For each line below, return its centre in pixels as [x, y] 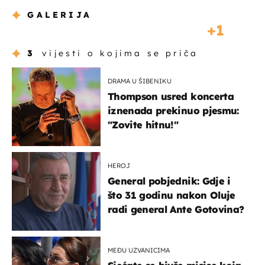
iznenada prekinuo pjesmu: [173, 111]
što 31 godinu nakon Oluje [172, 195]
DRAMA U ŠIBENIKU [140, 81]
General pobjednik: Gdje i [169, 181]
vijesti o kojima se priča [120, 54]
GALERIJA [60, 15]
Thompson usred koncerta [171, 97]
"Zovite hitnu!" [143, 125]
